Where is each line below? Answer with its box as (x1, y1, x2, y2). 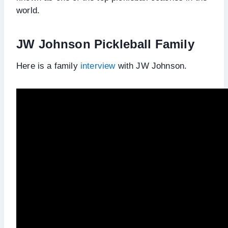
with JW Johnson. (115, 61, 187, 71)
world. (16, 5, 40, 15)
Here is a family (16, 61, 80, 71)
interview (80, 61, 116, 71)
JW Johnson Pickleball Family (16, 37, 194, 51)
